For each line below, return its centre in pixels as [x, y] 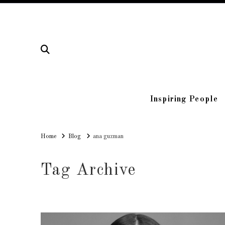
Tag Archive [88, 171]
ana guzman [108, 137]
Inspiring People [184, 100]
